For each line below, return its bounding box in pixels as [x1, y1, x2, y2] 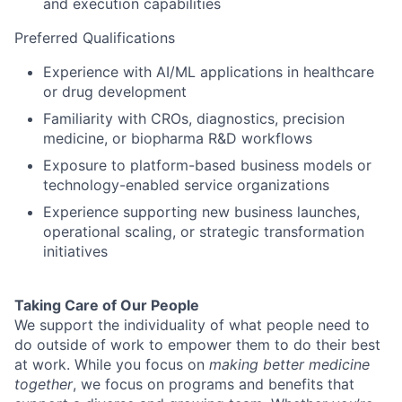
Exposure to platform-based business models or [43, 156, 371, 175]
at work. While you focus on [14, 355, 209, 374]
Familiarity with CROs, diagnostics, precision [43, 109, 345, 128]
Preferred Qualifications [14, 29, 175, 48]
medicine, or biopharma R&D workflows [43, 129, 312, 148]
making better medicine [209, 355, 370, 374]
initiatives [43, 242, 108, 261]
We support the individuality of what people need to [14, 316, 370, 335]
